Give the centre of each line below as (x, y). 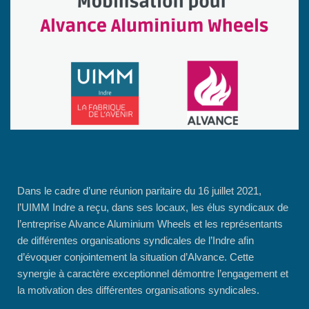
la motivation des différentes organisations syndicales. (138, 290)
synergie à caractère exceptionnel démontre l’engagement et (153, 274)
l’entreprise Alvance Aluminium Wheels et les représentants (150, 224)
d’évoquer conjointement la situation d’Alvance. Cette (136, 257)
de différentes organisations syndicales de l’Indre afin (136, 241)
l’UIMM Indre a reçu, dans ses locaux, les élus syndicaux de (153, 208)
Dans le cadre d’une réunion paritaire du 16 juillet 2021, (139, 191)
